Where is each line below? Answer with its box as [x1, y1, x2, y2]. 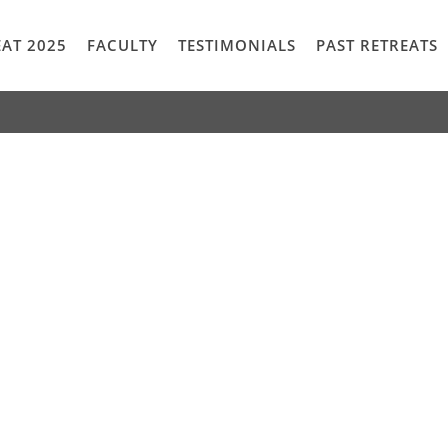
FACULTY [87, 35, 158, 55]
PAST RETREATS [316, 35, 438, 55]
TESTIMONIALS [178, 35, 296, 55]
